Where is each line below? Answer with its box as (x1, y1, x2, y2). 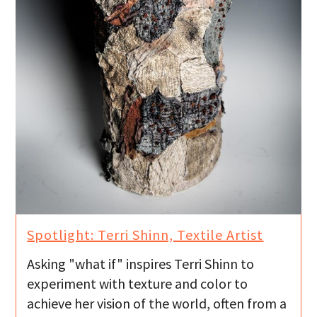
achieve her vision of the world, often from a (27, 294, 287, 313)
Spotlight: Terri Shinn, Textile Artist (27, 226, 264, 244)
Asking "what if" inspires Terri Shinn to (27, 255, 255, 273)
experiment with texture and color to (27, 275, 248, 293)
